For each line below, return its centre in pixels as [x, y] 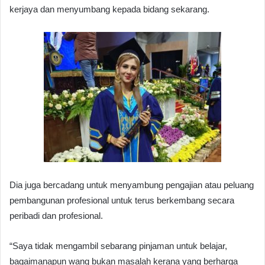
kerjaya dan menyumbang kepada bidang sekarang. [109, 9]
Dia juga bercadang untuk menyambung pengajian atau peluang [132, 185]
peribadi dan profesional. [56, 216]
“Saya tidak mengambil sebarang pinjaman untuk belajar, [118, 246]
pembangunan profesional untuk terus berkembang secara [122, 201]
